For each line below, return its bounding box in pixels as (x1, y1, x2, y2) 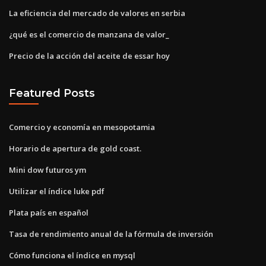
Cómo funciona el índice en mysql (9, 249, 135, 261)
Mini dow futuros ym (9, 164, 86, 175)
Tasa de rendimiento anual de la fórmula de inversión (9, 228, 213, 239)
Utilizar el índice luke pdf (9, 185, 104, 197)
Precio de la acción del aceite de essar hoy (9, 50, 170, 61)
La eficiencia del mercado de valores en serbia (9, 7, 185, 18)
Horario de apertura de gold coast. (9, 142, 141, 154)
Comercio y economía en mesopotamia (9, 121, 155, 132)
